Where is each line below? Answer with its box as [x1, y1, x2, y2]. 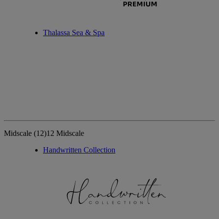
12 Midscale [46, 129, 84, 138]
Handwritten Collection [43, 146, 115, 154]
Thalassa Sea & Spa [43, 28, 105, 37]
